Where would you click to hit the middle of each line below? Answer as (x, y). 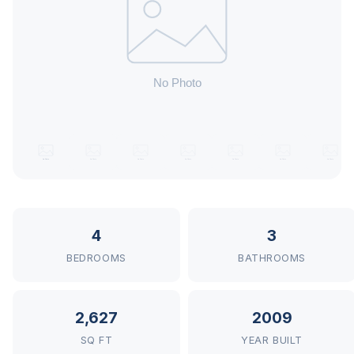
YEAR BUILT (272, 340)
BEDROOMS (96, 258)
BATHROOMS (272, 258)
